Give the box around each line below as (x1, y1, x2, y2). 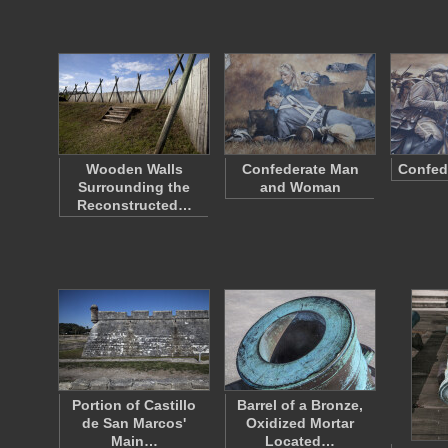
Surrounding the (78, 179, 190, 195)
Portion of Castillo (72, 397, 196, 413)
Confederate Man (241, 161, 359, 177)
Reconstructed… (76, 197, 192, 213)
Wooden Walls (85, 161, 183, 177)
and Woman (259, 179, 341, 195)
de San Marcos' (82, 415, 186, 431)
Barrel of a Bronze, (237, 397, 363, 413)
